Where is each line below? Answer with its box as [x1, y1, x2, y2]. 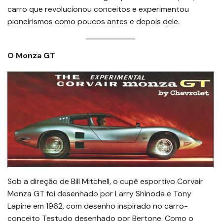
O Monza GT [7, 50, 55, 61]
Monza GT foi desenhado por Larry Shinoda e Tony [7, 188, 191, 199]
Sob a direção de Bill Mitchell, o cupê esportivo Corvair [7, 176, 203, 187]
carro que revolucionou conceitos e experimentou [7, 3, 189, 14]
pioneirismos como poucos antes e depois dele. [7, 16, 180, 27]
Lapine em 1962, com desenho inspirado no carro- [7, 201, 188, 212]
